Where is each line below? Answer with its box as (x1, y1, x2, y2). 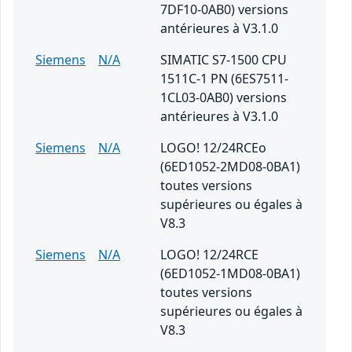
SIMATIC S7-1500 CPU (160, 51, 287, 69)
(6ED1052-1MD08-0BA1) (160, 265, 300, 283)
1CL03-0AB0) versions (160, 89, 287, 107)
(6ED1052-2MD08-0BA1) (160, 158, 300, 176)
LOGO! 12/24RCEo (160, 139, 266, 157)
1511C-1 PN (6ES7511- (160, 70, 288, 88)
